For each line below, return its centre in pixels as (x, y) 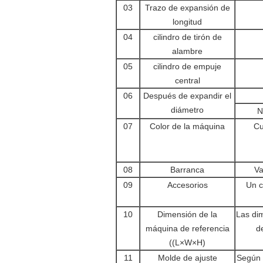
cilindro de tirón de (187, 37)
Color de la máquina (187, 127)
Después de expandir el (187, 96)
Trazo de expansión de (187, 8)
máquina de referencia (187, 229)
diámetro (187, 110)
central (187, 81)
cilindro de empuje (187, 67)
